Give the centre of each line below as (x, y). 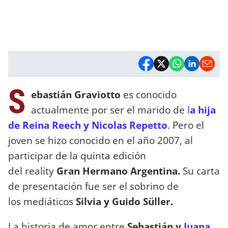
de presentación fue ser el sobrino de (93, 186)
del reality (32, 170)
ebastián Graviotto (77, 94)
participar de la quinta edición (77, 155)
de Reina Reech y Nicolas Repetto (88, 125)
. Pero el (186, 125)
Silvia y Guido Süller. (126, 201)
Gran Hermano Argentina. (118, 170)
